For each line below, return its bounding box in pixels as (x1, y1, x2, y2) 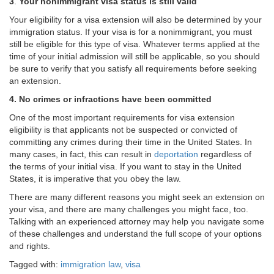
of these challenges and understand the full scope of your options (9, 229, 262, 239)
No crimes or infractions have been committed (19, 94, 212, 105)
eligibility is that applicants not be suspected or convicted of (9, 125, 237, 135)
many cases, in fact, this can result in (9, 149, 154, 160)
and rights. (9, 241, 50, 251)
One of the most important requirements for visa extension (9, 113, 235, 123)
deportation (154, 149, 198, 160)
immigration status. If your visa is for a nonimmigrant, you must (9, 27, 252, 37)
